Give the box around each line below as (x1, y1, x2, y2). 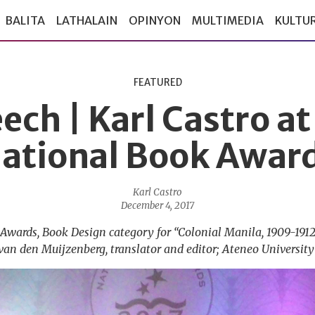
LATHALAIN (56, 13, 117, 28)
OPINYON (129, 13, 181, 28)
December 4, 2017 (121, 200, 194, 212)
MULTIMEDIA (192, 13, 264, 28)
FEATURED (133, 77, 182, 89)
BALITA (5, 13, 45, 28)
